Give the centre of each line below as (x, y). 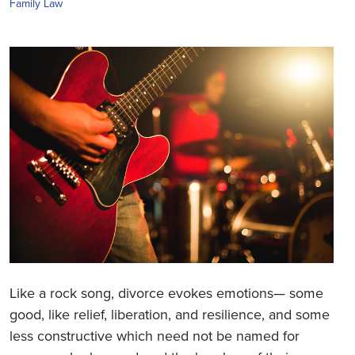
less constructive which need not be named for (155, 336)
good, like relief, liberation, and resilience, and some (170, 314)
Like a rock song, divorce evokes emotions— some (166, 293)
